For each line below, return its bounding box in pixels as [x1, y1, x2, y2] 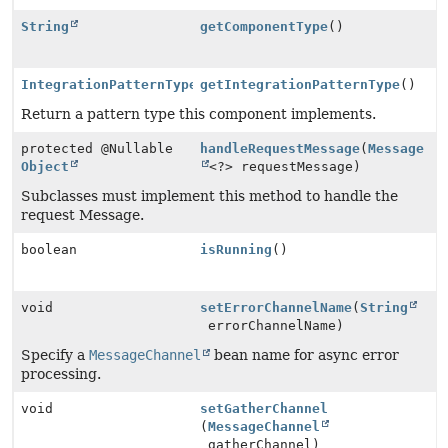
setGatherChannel [200, 401, 329, 416]
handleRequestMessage [200, 141, 361, 156]
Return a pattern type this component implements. [21, 106, 376, 122]
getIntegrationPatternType [200, 77, 401, 92]
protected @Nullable [21, 141, 173, 156]
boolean [21, 242, 77, 257]
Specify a [21, 347, 89, 363]
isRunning [200, 242, 273, 257]
